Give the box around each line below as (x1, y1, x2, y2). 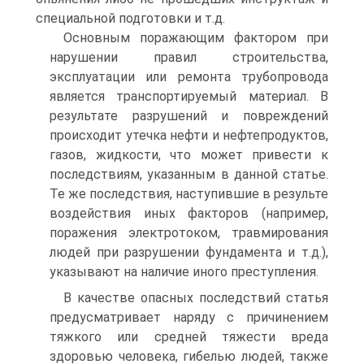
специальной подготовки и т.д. (36, 11, 225, 26)
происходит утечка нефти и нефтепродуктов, (50, 128, 328, 143)
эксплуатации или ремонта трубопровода (50, 69, 328, 84)
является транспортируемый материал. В (50, 89, 328, 104)
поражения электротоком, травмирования (50, 225, 328, 240)
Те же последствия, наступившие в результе (50, 186, 328, 201)
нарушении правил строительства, (50, 50, 328, 65)
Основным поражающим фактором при (63, 30, 328, 45)
